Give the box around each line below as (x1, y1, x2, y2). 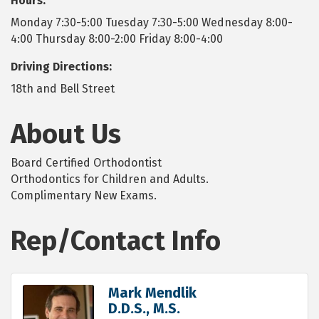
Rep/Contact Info (11, 224, 221, 258)
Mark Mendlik (108, 284, 197, 302)
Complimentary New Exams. (11, 189, 157, 203)
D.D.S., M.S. (108, 300, 180, 318)
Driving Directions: (11, 60, 112, 74)
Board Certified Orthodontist (11, 156, 162, 170)
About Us (11, 117, 121, 151)
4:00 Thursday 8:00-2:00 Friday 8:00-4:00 (11, 32, 223, 46)
